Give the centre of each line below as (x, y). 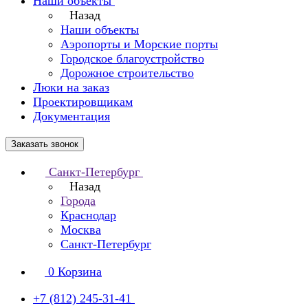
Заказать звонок (45, 144)
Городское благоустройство (132, 58)
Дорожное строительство (127, 73)
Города (78, 201)
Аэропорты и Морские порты (139, 44)
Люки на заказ (71, 87)
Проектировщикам (83, 102)
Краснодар (88, 215)
